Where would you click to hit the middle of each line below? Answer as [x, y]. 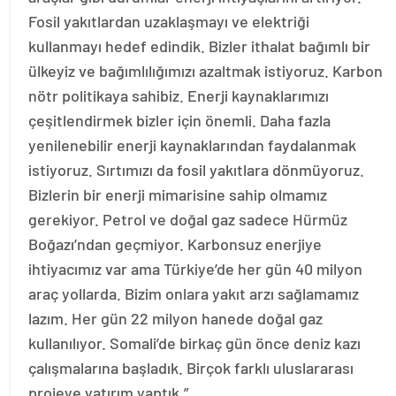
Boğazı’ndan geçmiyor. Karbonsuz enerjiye [175, 244]
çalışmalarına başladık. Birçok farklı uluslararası [191, 368]
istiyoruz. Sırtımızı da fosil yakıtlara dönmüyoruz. [196, 170]
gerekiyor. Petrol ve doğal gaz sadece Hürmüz [188, 220]
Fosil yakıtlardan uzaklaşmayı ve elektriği [169, 22]
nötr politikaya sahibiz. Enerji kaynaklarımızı [179, 96]
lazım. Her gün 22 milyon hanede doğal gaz [175, 319]
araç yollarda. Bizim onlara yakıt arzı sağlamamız [194, 294]
